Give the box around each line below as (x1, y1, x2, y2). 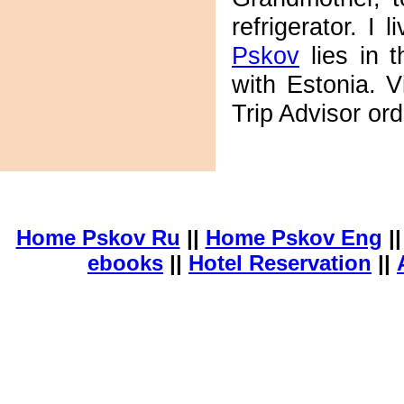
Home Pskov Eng (205, 225, 382, 250)
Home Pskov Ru (15, 225, 180, 250)
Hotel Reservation (188, 251, 372, 275)
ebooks (87, 251, 163, 275)
